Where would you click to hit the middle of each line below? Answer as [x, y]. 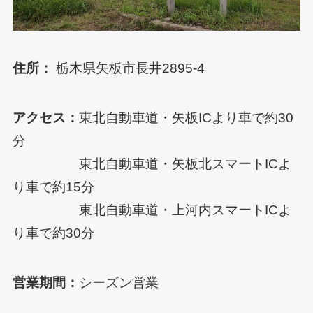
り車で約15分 [53, 187]
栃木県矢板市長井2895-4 [128, 68]
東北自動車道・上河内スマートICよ [152, 210]
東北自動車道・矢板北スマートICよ [152, 164]
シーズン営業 [118, 282]
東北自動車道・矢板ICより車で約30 [186, 118]
